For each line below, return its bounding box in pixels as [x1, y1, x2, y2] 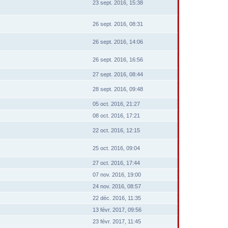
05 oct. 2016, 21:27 [93, 101, 140, 107]
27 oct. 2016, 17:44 [93, 160, 140, 166]
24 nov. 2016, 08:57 [93, 183, 141, 189]
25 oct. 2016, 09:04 [93, 145, 140, 151]
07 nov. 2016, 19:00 [93, 172, 141, 178]
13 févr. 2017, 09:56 [93, 207, 141, 213]
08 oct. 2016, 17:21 [93, 112, 140, 119]
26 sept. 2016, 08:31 [93, 21, 143, 27]
